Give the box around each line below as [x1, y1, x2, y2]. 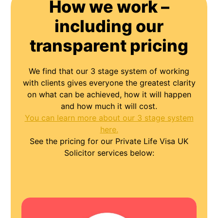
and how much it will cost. [61, 101, 157, 111]
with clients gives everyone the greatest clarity [22, 78, 196, 88]
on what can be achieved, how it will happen [27, 90, 191, 100]
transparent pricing [30, 36, 188, 56]
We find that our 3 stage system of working [29, 66, 189, 76]
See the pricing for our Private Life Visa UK [30, 136, 188, 146]
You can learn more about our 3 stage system [24, 113, 194, 123]
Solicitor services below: [64, 148, 154, 158]
